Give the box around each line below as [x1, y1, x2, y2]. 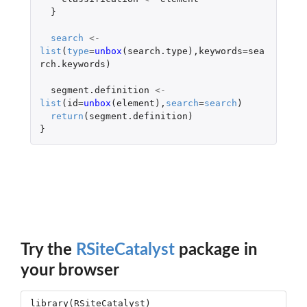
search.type [127, 45, 188, 56]
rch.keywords [39, 58, 106, 69]
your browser [21, 262, 119, 279]
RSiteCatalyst [76, 241, 175, 258]
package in [175, 241, 258, 258]
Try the [21, 241, 76, 258]
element [116, 97, 155, 108]
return [50, 110, 84, 121]
